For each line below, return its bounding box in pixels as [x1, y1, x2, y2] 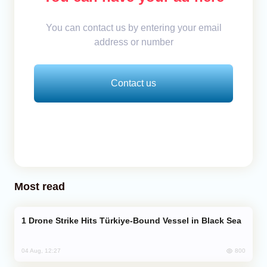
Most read [14, 181, 65, 193]
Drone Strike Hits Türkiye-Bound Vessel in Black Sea [29, 216, 241, 226]
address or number [94, 37, 173, 48]
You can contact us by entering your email [45, 23, 222, 33]
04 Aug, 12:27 [21, 247, 61, 254]
